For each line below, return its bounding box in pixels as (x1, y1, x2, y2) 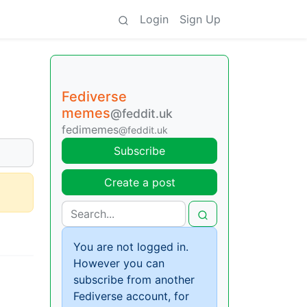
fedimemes (62, 123, 119, 136)
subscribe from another (73, 273, 195, 286)
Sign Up (180, 12, 221, 26)
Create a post (103, 175, 175, 189)
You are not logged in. (73, 240, 188, 254)
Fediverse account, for (73, 289, 189, 303)
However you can (73, 256, 164, 270)
